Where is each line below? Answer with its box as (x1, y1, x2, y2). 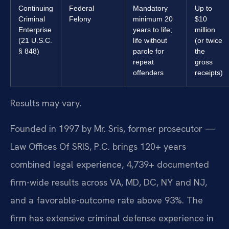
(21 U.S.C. (18, 36, 52, 45)
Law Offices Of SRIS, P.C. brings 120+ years (10, 140, 186, 152)
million (195, 26, 215, 34)
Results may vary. (10, 97, 82, 109)
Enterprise (18, 26, 52, 34)
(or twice (195, 36, 222, 45)
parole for (133, 47, 164, 56)
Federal (69, 4, 94, 13)
